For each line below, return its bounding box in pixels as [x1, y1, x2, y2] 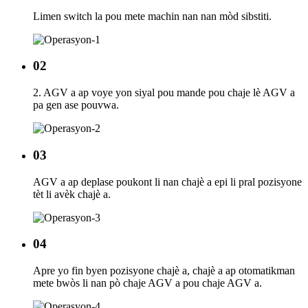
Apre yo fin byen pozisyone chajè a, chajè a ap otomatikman [33, 264, 295, 276]
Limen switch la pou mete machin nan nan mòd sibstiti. [33, 10, 272, 22]
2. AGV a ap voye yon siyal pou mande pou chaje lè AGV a [33, 87, 295, 99]
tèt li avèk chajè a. [33, 188, 111, 200]
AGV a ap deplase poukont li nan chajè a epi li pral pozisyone [33, 175, 302, 188]
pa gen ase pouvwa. [33, 99, 119, 111]
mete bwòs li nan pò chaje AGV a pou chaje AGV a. [33, 276, 262, 289]
